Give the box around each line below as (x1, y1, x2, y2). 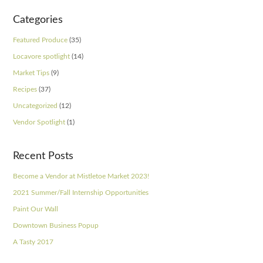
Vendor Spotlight (13, 119, 66, 126)
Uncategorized (13, 102, 58, 109)
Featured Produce (13, 36, 68, 43)
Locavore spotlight (13, 53, 70, 60)
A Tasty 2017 (13, 238, 54, 245)
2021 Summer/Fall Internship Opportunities (13, 189, 149, 196)
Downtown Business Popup (13, 222, 99, 229)
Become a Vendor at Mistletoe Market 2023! (13, 173, 150, 180)
